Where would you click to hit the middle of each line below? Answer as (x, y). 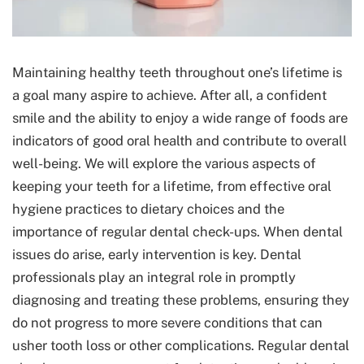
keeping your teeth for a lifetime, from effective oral (172, 186)
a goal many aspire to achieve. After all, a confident (169, 95)
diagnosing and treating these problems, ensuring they (181, 300)
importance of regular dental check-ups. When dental (178, 232)
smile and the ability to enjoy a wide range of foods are (180, 118)
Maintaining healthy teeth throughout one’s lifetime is (177, 72)
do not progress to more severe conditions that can (167, 323)
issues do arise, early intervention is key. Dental (157, 254)
